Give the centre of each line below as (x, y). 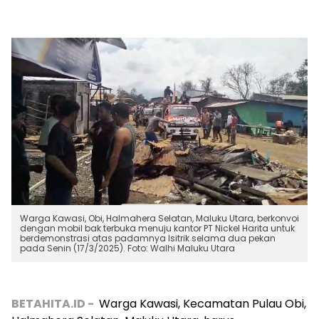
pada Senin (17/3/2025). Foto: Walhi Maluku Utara (127, 248)
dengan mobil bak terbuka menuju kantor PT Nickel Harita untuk (157, 228)
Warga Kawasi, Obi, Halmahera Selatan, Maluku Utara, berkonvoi (159, 218)
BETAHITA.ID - (54, 303)
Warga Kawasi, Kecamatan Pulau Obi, (201, 303)
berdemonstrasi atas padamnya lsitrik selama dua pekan (148, 238)
